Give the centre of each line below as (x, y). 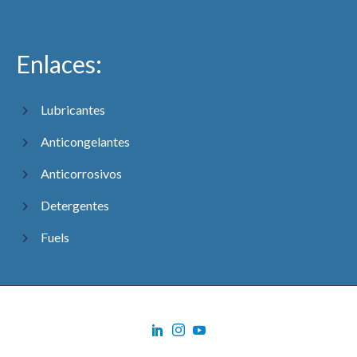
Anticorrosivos (82, 174)
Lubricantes (73, 110)
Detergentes (75, 206)
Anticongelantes (86, 142)
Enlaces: (59, 64)
